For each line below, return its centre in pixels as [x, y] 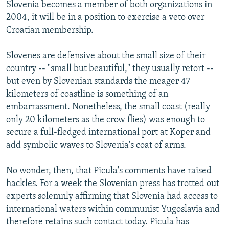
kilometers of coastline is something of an [87, 94]
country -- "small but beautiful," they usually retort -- [110, 68]
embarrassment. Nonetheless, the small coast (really [108, 107]
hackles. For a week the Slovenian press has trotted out [113, 184]
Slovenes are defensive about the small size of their [106, 56]
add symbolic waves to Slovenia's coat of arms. [96, 145]
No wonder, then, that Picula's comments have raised [109, 171]
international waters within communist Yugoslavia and [113, 209]
